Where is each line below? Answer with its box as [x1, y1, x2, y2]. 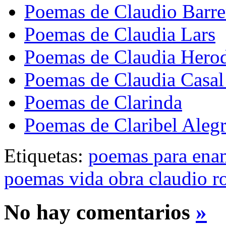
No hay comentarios [4, 200, 196, 224]
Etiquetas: [4, 144, 88, 166]
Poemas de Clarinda [24, 91, 182, 113]
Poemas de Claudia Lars [24, 23, 215, 45]
